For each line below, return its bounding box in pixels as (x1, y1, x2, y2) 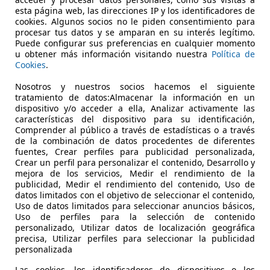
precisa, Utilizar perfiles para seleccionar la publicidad (15, 232, 255, 244)
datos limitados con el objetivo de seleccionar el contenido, (15, 189, 255, 201)
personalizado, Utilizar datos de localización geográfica (15, 221, 255, 233)
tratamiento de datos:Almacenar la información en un (15, 91, 255, 103)
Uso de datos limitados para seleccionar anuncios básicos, (15, 199, 255, 212)
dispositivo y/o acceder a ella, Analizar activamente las (15, 102, 255, 114)
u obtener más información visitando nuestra (15, 48, 212, 60)
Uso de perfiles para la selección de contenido (15, 210, 255, 222)
